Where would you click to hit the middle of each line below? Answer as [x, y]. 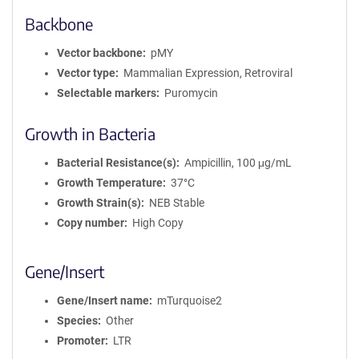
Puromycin [191, 93]
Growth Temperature [110, 183]
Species [77, 321]
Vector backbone [100, 53]
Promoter [81, 341]
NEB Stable [176, 203]
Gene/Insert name [103, 301]
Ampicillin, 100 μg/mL [238, 163]
